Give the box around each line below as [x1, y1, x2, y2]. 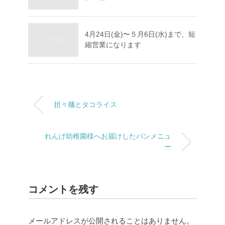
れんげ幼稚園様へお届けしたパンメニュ [45, 132, 171, 141]
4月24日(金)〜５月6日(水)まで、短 [85, 30, 195, 39]
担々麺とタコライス [54, 100, 117, 109]
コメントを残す [28, 184, 98, 195]
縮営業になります [85, 41, 141, 49]
